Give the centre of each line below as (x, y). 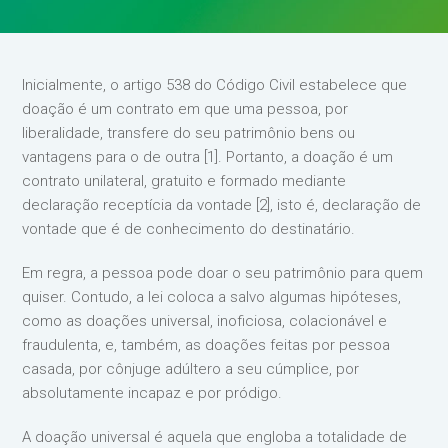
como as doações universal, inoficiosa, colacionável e (205, 321)
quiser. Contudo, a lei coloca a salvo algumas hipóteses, (212, 297)
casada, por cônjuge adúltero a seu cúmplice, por (191, 369)
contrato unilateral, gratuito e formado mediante (184, 181)
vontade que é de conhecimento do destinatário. (189, 229)
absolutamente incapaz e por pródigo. (152, 393)
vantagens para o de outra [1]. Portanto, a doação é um (208, 157)
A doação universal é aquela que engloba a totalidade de (215, 437)
